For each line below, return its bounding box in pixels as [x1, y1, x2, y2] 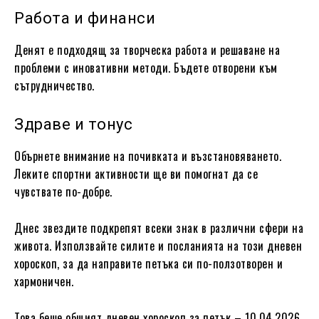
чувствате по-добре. [14, 182, 113, 200]
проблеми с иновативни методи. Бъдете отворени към [14, 58, 278, 76]
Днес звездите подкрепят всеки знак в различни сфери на [14, 219, 303, 236]
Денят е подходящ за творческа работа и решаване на [14, 41, 280, 58]
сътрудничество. [14, 76, 95, 94]
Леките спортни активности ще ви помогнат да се [14, 164, 258, 182]
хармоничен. [14, 272, 74, 290]
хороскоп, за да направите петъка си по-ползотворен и [14, 254, 283, 272]
